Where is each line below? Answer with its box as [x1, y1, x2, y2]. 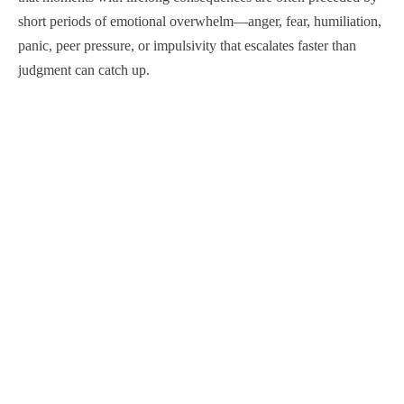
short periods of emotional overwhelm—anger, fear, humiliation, [18, 14, 381, 29]
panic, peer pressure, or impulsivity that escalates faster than [18, 38, 356, 53]
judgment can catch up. [18, 62, 150, 78]
